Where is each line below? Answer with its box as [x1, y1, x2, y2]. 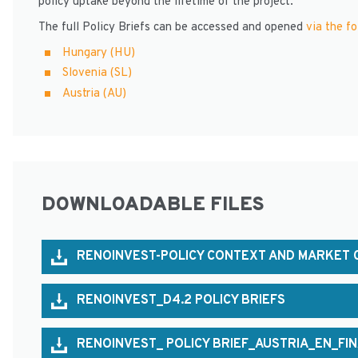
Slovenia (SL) [62, 66, 132, 82]
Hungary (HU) [62, 45, 135, 61]
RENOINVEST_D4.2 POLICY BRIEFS [77, 292, 285, 308]
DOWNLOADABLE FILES [42, 193, 265, 217]
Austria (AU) [62, 86, 126, 101]
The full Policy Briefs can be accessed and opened [38, 19, 306, 35]
